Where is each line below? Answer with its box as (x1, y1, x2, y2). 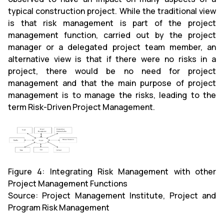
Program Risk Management (8, 202, 109, 213)
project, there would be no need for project (8, 65, 216, 76)
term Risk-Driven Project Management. (8, 101, 155, 112)
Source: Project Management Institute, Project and (8, 190, 216, 201)
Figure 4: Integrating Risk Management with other (8, 166, 216, 177)
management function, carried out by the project (8, 29, 216, 40)
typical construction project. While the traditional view (8, 5, 216, 16)
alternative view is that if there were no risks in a (8, 53, 216, 64)
